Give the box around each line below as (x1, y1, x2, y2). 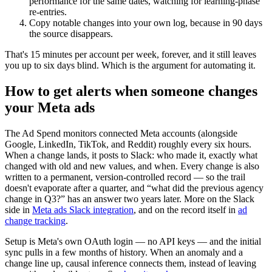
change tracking (5, 215, 66, 226)
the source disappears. (29, 28, 113, 39)
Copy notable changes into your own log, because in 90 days (29, 17, 262, 28)
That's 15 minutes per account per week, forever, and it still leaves (5, 49, 256, 59)
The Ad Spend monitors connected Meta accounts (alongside (5, 127, 237, 138)
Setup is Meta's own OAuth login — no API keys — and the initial (5, 236, 261, 246)
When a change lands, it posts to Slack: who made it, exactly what (5, 149, 257, 160)
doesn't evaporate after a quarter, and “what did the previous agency (5, 182, 263, 193)
